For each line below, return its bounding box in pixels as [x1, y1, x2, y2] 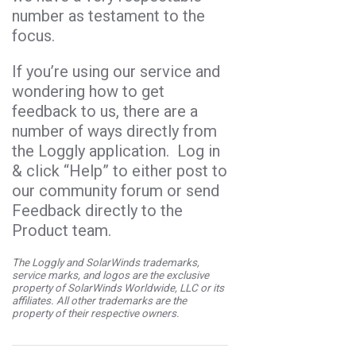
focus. [12, 26, 55, 45]
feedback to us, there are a [12, 102, 198, 121]
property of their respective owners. [12, 308, 180, 319]
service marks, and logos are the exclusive [12, 269, 209, 281]
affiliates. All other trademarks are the [12, 295, 187, 307]
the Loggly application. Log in [12, 141, 220, 161]
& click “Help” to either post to [12, 161, 227, 180]
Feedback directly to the [12, 201, 183, 220]
